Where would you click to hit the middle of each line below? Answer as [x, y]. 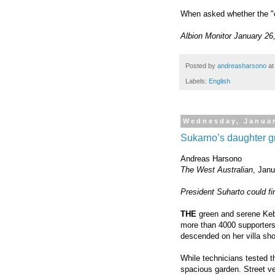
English [219, 81]
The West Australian [217, 169]
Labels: [197, 81]
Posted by [201, 66]
